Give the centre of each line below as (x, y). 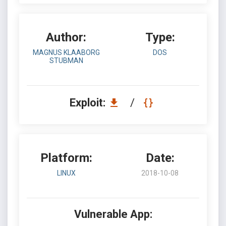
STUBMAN (66, 61)
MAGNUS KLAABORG (66, 52)
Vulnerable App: (113, 214)
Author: (66, 37)
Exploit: (89, 103)
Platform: (66, 158)
